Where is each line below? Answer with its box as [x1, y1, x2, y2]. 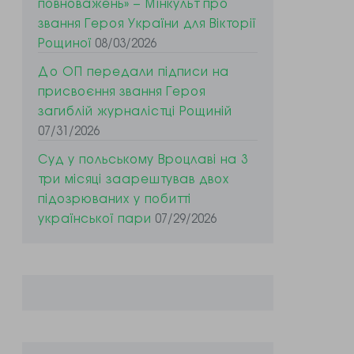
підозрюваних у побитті [38, 190, 192, 206]
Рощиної [38, 34, 92, 51]
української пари [38, 209, 153, 226]
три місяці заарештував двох [38, 170, 230, 186]
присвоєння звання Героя [38, 82, 206, 99]
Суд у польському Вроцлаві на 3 [38, 150, 249, 167]
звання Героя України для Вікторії [38, 14, 257, 31]
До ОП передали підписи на [38, 62, 230, 79]
